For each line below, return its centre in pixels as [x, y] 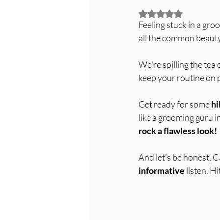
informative [162, 170]
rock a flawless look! [178, 131]
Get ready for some [175, 104]
